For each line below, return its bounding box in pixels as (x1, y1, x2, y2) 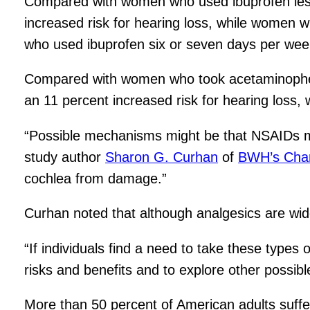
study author (24, 149, 106, 165)
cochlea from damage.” (24, 170, 167, 186)
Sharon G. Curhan (105, 149, 219, 165)
